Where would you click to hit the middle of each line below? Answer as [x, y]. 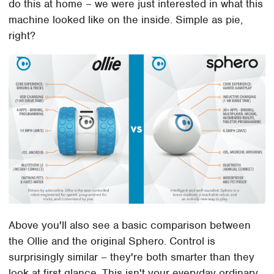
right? [22, 35]
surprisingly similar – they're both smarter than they [132, 257]
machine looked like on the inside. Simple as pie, [126, 19]
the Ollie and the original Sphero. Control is [112, 241]
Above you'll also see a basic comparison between [130, 225]
